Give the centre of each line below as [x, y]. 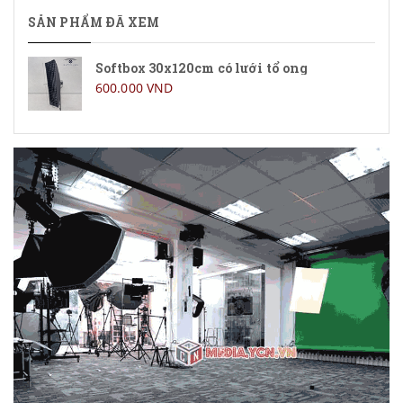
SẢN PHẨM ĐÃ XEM [94, 22]
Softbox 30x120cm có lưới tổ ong [202, 68]
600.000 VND [134, 88]
